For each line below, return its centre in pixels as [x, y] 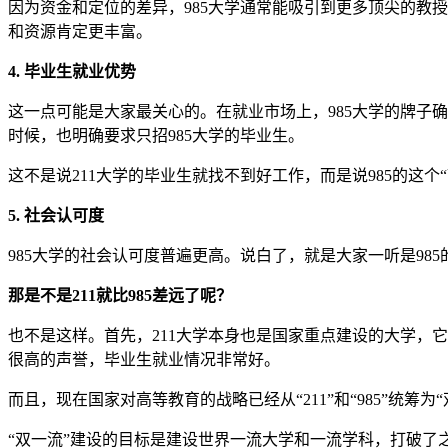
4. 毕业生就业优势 [72, 71]
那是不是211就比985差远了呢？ [120, 295]
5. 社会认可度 [56, 215]
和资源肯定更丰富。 [80, 31]
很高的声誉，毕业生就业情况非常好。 [144, 359]
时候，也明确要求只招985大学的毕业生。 [156, 135]
